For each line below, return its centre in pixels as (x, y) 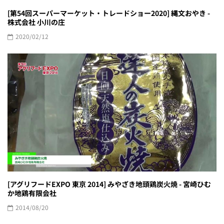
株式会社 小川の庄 (36, 22)
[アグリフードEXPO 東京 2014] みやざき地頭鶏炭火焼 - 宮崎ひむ (109, 184)
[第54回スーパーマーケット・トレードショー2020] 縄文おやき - (109, 13)
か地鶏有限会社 (32, 193)
